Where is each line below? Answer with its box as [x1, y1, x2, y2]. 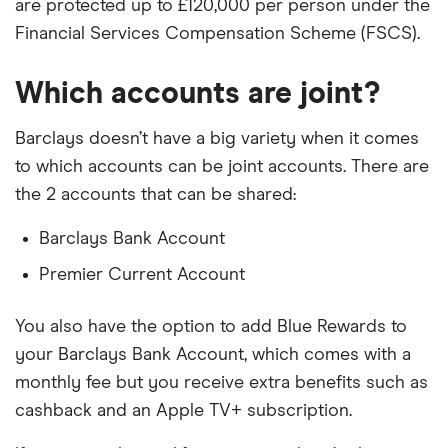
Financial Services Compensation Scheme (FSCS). [15, 25, 420, 43]
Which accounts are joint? [15, 79, 380, 109]
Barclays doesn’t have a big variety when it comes [15, 130, 419, 148]
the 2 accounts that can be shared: [15, 186, 296, 204]
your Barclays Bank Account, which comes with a [15, 346, 411, 364]
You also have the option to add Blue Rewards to [15, 318, 407, 336]
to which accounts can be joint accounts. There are [15, 158, 429, 176]
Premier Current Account [39, 266, 245, 284]
